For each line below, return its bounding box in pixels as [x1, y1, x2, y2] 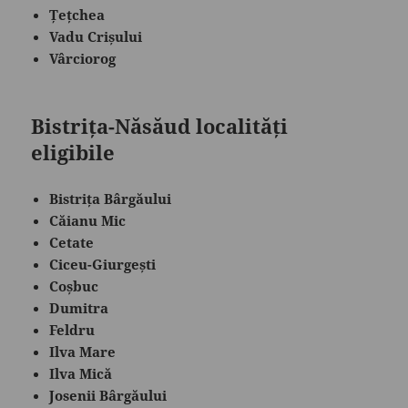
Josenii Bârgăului [49, 385, 168, 404]
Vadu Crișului [49, 26, 143, 46]
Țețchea [49, 5, 106, 24]
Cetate [49, 232, 95, 251]
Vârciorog [49, 48, 117, 67]
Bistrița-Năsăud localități [31, 111, 289, 139]
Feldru [49, 320, 96, 339]
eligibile [31, 138, 116, 166]
